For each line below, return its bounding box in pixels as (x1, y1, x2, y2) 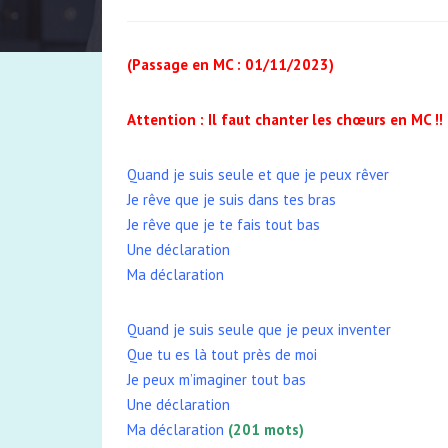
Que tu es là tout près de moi (127, 345, 317, 364)
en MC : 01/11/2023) (188, 55, 334, 74)
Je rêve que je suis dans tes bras (127, 190, 336, 209)
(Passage (127, 55, 188, 74)
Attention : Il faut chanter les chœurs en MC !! (127, 110, 443, 129)
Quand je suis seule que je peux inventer (127, 320, 391, 339)
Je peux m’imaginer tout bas (127, 370, 306, 389)
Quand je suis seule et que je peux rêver (127, 165, 389, 184)
